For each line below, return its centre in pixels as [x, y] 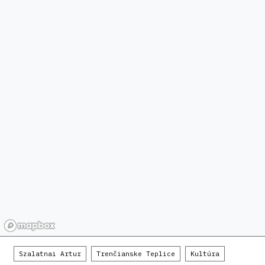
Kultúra [205, 253]
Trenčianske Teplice [136, 253]
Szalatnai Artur [50, 253]
